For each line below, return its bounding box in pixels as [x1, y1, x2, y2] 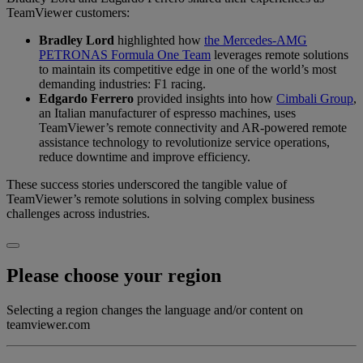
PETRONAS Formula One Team [39, 48, 211, 62]
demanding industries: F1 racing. [39, 77, 209, 92]
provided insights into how [134, 92, 276, 106]
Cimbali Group [276, 92, 353, 106]
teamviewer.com [6, 317, 90, 331]
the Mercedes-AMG [204, 33, 307, 48]
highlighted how [114, 33, 204, 48]
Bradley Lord [39, 33, 114, 48]
